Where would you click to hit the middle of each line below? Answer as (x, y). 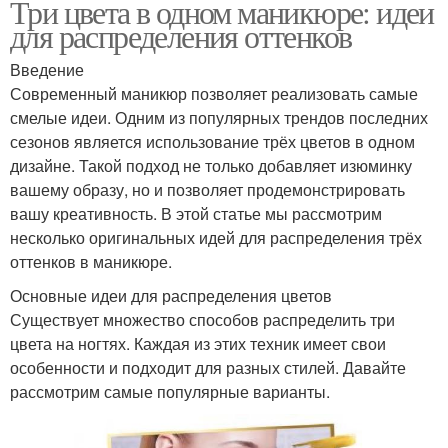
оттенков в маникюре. (91, 262)
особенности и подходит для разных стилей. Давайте (208, 368)
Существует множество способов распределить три (202, 320)
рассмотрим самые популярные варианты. (170, 392)
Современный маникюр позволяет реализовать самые (214, 94)
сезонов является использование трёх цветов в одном (212, 142)
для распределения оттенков (181, 36)
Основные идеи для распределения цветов (171, 296)
